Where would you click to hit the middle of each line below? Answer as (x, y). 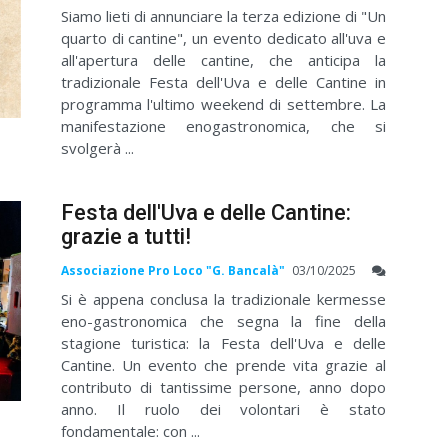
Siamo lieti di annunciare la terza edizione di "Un (223, 16)
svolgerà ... (97, 148)
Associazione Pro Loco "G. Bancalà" (173, 271)
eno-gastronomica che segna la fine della (223, 321)
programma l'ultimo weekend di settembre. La (223, 104)
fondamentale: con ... (130, 431)
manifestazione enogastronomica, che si (223, 126)
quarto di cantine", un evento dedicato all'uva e (223, 38)
